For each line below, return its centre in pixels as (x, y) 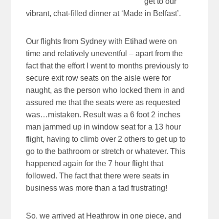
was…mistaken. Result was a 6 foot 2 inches (103, 114)
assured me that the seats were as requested (103, 102)
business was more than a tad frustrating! (97, 188)
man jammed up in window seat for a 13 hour (104, 127)
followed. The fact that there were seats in (98, 175)
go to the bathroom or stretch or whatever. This (106, 151)
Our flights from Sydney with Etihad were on (102, 41)
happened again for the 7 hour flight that (95, 163)
